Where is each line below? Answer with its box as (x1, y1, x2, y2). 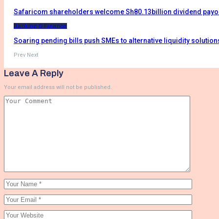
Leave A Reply (4, 68, 64, 78)
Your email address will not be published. (4, 84, 112, 90)
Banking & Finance (14, 22, 67, 29)
